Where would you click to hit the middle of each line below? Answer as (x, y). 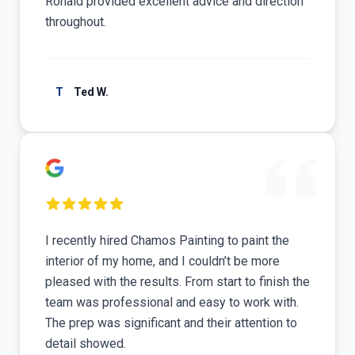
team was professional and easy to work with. (172, 302)
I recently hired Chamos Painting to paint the (167, 240)
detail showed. (86, 344)
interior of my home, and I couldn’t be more (162, 261)
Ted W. (91, 92)
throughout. (76, 22)
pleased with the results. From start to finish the (177, 282)
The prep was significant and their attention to (171, 323)
